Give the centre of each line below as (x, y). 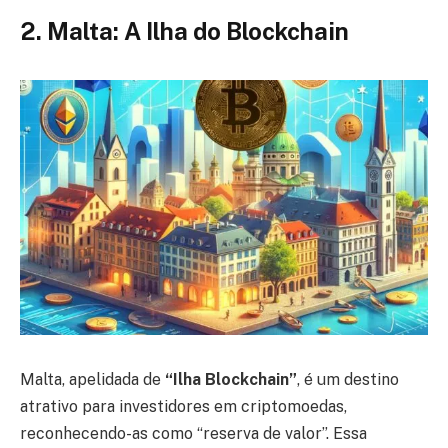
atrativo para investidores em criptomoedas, (183, 407)
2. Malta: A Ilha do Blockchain (184, 31)
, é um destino (348, 380)
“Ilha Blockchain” (229, 380)
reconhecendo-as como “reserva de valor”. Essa (193, 434)
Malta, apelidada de (90, 380)
